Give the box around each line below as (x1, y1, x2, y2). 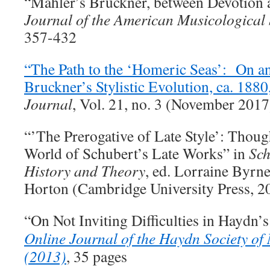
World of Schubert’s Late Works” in (24, 143, 249, 163)
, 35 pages (66, 246, 127, 266)
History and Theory (24, 160, 145, 181)
